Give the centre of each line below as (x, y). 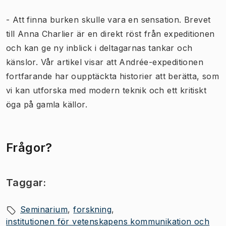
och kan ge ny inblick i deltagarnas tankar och (99, 48)
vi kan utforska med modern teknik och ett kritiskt (106, 90)
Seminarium (44, 209)
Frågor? (29, 148)
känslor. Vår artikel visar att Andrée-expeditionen (105, 62)
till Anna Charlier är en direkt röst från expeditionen (110, 34)
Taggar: (26, 183)
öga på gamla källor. (47, 104)
